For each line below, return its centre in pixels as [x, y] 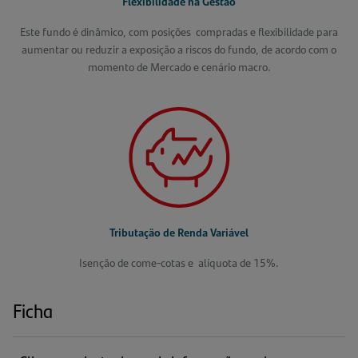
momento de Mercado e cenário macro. [179, 66]
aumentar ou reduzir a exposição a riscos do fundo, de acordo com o [179, 49]
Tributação [136, 232]
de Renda [187, 232]
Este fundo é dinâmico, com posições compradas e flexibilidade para [179, 31]
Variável [229, 232]
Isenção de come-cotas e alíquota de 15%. [179, 262]
